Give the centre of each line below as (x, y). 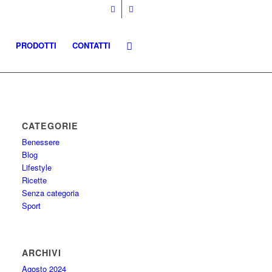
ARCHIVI (42, 253)
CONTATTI (91, 45)
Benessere (41, 142)
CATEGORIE (50, 126)
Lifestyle (37, 167)
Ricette (35, 180)
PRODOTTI (36, 45)
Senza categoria (51, 193)
